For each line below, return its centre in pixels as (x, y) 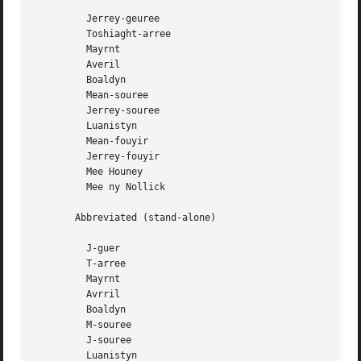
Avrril (58, 295)
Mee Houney (58, 172)
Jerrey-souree (58, 111)
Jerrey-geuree (58, 19)
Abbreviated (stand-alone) (126, 218)
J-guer (58, 249)
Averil (58, 65)
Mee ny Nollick (58, 187)
